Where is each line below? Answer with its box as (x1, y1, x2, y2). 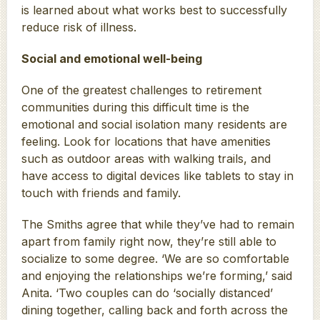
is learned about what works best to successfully (21, 3, 287, 18)
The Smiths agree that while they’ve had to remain (21, 217, 294, 232)
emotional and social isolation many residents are (21, 117, 287, 132)
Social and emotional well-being (21, 51, 202, 66)
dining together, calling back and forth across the (21, 303, 288, 318)
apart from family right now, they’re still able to (21, 234, 276, 249)
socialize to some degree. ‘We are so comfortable (21, 251, 289, 266)
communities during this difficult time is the (21, 100, 249, 115)
